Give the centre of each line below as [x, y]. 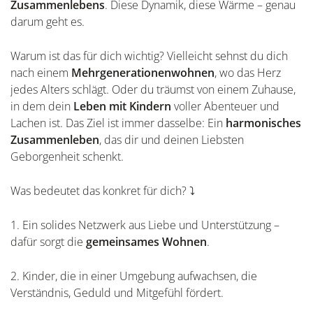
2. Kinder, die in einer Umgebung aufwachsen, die [134, 276]
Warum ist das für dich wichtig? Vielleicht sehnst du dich [149, 56]
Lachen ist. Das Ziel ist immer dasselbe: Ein [118, 123]
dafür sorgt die [48, 241]
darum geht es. [48, 21]
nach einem [41, 72]
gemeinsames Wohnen [146, 241]
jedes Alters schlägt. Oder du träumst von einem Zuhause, [153, 89]
